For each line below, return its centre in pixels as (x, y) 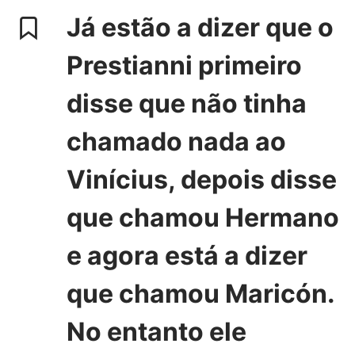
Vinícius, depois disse (202, 179)
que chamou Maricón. (201, 294)
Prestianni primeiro (184, 65)
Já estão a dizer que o (200, 27)
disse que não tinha (187, 103)
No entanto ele (157, 332)
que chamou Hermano (203, 218)
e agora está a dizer (187, 256)
